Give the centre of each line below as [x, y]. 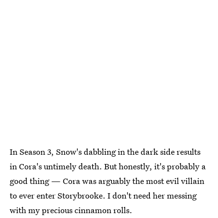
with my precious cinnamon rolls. [71, 210]
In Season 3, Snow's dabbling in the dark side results [105, 151]
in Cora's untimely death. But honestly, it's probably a [108, 166]
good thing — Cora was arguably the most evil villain [107, 181]
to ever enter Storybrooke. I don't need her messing [103, 195]
